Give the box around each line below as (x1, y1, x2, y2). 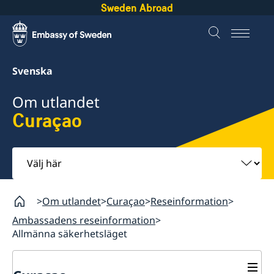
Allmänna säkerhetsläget (12, 226, 127, 240)
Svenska (12, 64, 53, 78)
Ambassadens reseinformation (12, 213, 155, 227)
